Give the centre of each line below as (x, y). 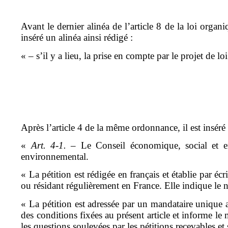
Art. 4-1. (49, 146)
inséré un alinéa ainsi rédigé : (77, 38)
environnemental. (55, 157)
